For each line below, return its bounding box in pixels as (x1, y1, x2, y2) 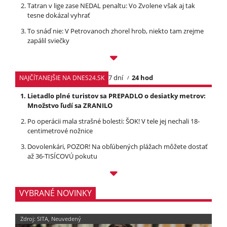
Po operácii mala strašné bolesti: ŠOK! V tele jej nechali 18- (27, 116, 200, 126)
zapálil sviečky (27, 35, 69, 45)
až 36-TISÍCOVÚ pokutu (27, 151, 97, 161)
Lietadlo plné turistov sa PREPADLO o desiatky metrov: (27, 91, 206, 100)
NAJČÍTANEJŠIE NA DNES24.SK (19, 73, 104, 82)
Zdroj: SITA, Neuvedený (20, 214, 81, 222)
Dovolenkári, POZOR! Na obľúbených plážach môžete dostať (27, 141, 208, 151)
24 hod (132, 72, 154, 82)
